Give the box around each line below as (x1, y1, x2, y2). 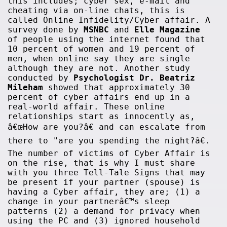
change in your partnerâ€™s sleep (8, 197, 170, 206)
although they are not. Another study (8, 63, 191, 73)
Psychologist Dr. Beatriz (73, 73, 196, 83)
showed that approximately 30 (43, 83, 191, 92)
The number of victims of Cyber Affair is (8, 148, 211, 158)
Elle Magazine (134, 25, 201, 34)
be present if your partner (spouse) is (8, 177, 201, 187)
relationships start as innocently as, (8, 111, 196, 121)
